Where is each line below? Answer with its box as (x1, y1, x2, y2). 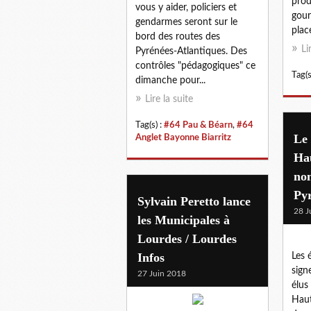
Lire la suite (145, 94, 193, 104)
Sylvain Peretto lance (137, 194, 251, 208)
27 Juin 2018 (137, 269, 186, 278)
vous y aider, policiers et (135, 2, 237, 12)
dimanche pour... (135, 75, 205, 85)
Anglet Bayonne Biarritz (135, 133, 231, 142)
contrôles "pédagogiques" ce (135, 60, 255, 71)
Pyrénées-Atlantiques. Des (135, 46, 247, 56)
